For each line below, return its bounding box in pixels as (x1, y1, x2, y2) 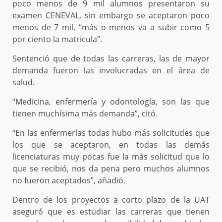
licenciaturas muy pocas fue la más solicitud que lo (12, 151, 210, 163)
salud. (12, 77, 35, 88)
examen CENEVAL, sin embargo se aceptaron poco (12, 10, 210, 21)
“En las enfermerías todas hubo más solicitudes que (12, 127, 210, 139)
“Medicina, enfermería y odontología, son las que (12, 96, 210, 108)
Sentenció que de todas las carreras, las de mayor (12, 53, 210, 64)
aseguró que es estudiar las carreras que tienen (12, 206, 210, 218)
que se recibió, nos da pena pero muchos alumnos (12, 163, 210, 174)
